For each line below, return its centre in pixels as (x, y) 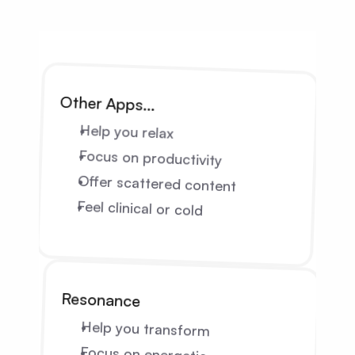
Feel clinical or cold (140, 208)
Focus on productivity (150, 157)
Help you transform (145, 328)
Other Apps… (108, 103)
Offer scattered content (157, 183)
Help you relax (127, 131)
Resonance (101, 300)
